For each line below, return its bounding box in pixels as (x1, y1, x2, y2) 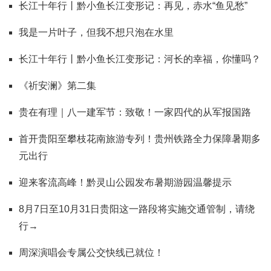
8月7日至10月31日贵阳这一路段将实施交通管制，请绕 (19, 203, 255, 214)
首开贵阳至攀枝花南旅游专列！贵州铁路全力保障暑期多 (19, 133, 261, 144)
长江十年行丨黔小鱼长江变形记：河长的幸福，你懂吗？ (19, 53, 261, 64)
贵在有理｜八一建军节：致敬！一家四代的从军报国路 (19, 106, 251, 117)
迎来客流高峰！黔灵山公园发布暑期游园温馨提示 (19, 177, 232, 188)
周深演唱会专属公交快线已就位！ (19, 247, 164, 258)
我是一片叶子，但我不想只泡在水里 (19, 27, 174, 38)
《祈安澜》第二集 (19, 80, 96, 91)
